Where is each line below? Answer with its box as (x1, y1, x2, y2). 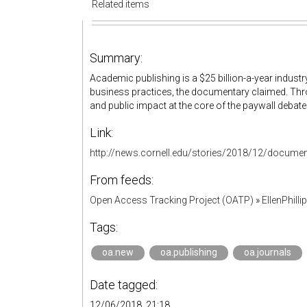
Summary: (90, 51, 143, 65)
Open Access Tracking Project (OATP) (90, 195, 254, 206)
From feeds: (90, 173, 153, 187)
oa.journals (244, 247, 291, 258)
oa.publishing (160, 247, 217, 258)
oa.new (102, 247, 134, 258)
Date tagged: (90, 278, 158, 292)
